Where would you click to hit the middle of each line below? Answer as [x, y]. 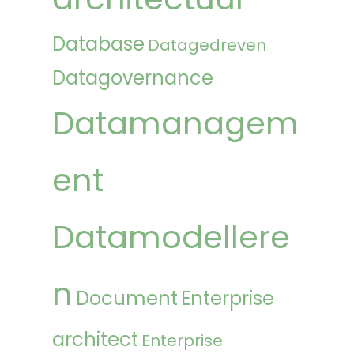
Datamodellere [171, 237]
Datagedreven [207, 45]
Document [127, 298]
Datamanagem [175, 123]
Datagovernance [133, 77]
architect [95, 339]
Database [98, 43]
